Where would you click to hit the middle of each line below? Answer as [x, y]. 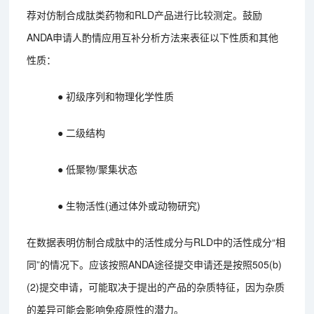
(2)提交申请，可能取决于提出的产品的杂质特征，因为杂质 [156, 286]
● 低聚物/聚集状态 [98, 169]
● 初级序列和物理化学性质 [116, 96]
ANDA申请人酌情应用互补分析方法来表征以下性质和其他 [153, 37]
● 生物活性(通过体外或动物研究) [129, 205]
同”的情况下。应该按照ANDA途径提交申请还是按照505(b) [155, 264]
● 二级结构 [82, 132]
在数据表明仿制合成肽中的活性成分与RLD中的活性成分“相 [156, 241]
